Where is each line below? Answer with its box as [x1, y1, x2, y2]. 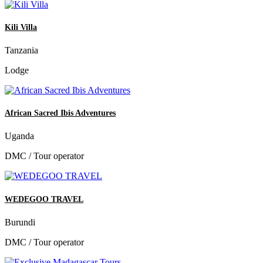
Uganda [5, 131, 34, 141]
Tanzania [5, 45, 38, 56]
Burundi [5, 217, 35, 227]
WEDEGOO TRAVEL [5, 194, 83, 204]
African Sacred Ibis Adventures [5, 109, 116, 118]
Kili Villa [5, 22, 37, 32]
